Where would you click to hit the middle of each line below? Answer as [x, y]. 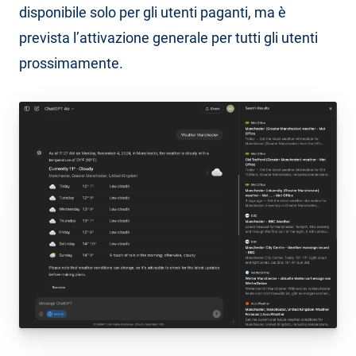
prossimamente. [71, 63]
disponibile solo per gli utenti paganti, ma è [153, 12]
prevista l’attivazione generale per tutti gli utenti [168, 38]
